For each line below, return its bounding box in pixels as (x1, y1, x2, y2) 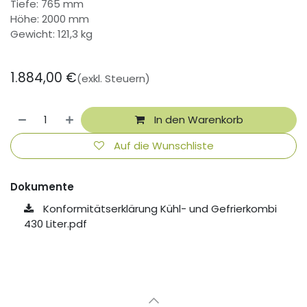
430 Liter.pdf (24, 217, 87, 232)
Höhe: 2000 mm (10, 11, 89, 26)
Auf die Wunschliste (113, 138, 214, 153)
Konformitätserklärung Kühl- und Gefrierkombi (40, 201, 277, 217)
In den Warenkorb (151, 112, 243, 127)
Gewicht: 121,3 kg (10, 26, 93, 41)
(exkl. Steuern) (77, 71, 150, 86)
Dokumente (10, 180, 74, 195)
